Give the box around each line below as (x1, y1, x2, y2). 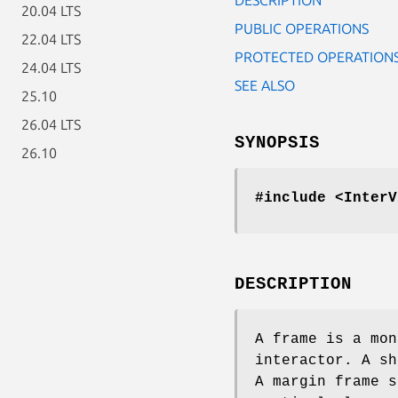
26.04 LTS (21, 116, 81, 132)
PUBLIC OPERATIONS (235, 20, 369, 36)
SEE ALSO (235, 76, 295, 93)
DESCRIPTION (235, 274, 352, 294)
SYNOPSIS (235, 132, 320, 153)
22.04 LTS (21, 31, 81, 47)
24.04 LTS (21, 60, 81, 76)
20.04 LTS (21, 3, 81, 19)
